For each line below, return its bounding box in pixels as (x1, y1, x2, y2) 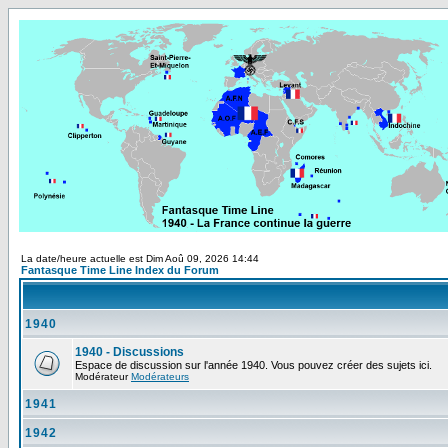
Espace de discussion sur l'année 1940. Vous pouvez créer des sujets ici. (75, 359, 432, 371)
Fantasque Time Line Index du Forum (21, 264, 219, 276)
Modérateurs (131, 371, 189, 382)
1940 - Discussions (75, 345, 184, 359)
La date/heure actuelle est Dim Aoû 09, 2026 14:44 (21, 253, 259, 264)
